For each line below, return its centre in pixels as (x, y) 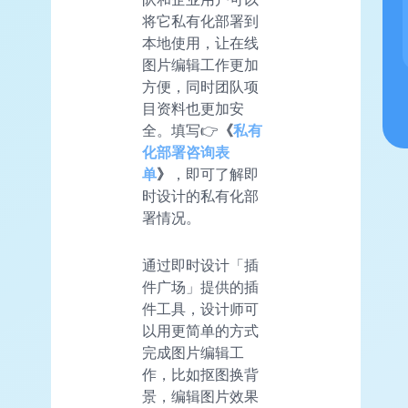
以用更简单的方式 (200, 330)
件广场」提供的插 (200, 286)
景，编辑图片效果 (200, 396)
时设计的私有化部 (200, 195)
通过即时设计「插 (200, 265)
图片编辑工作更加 (200, 64)
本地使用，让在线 (200, 42)
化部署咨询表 (186, 152)
